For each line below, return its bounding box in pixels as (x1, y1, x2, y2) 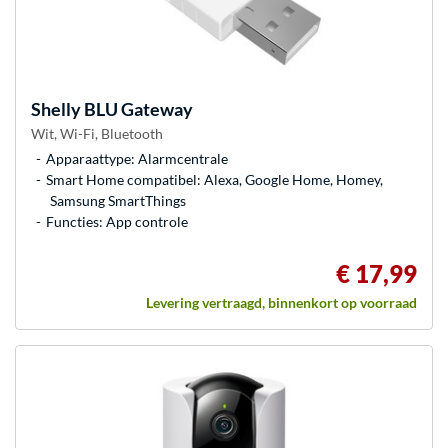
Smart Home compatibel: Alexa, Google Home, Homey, (46, 170, 383, 188)
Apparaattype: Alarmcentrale (46, 149, 228, 167)
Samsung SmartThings (50, 191, 186, 209)
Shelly (31, 97, 81, 120)
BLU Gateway (81, 97, 193, 120)
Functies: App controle (46, 212, 188, 230)
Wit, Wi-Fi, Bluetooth (31, 124, 163, 142)
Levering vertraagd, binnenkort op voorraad (146, 293, 417, 311)
